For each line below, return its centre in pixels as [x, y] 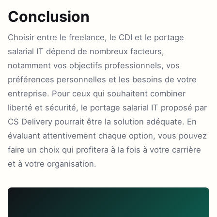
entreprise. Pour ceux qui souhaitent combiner [97, 93]
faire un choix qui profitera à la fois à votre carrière [104, 150]
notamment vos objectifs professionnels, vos [94, 65]
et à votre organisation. [52, 164]
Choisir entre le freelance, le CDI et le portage [96, 37]
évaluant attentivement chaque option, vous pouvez [107, 136]
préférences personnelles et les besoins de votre [102, 79]
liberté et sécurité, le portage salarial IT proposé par [107, 108]
